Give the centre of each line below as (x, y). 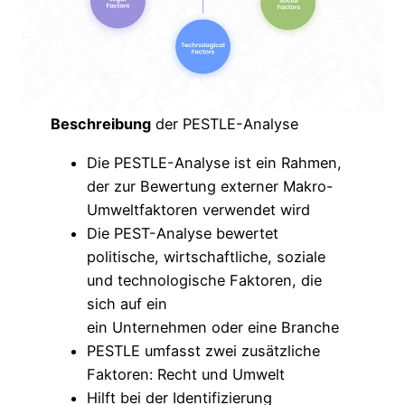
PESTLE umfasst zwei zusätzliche (204, 350)
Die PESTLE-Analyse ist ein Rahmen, (215, 162)
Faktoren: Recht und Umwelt (186, 374)
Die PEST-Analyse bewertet (183, 233)
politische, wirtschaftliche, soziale (207, 256)
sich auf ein (127, 303)
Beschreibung (101, 124)
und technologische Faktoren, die (205, 280)
